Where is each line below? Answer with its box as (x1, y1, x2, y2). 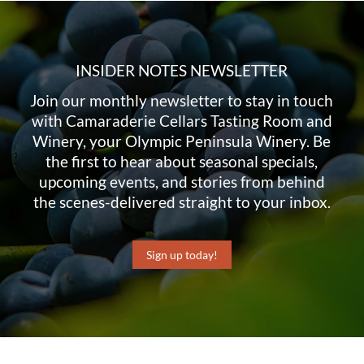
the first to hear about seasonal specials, (45, 152, 318, 171)
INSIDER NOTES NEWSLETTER (76, 60, 288, 80)
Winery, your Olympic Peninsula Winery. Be (32, 132, 331, 151)
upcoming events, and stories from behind (38, 172, 325, 192)
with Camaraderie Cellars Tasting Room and (31, 111, 332, 131)
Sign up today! (145, 248, 218, 262)
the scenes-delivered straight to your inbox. (32, 193, 331, 212)
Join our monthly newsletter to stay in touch (30, 91, 334, 110)
